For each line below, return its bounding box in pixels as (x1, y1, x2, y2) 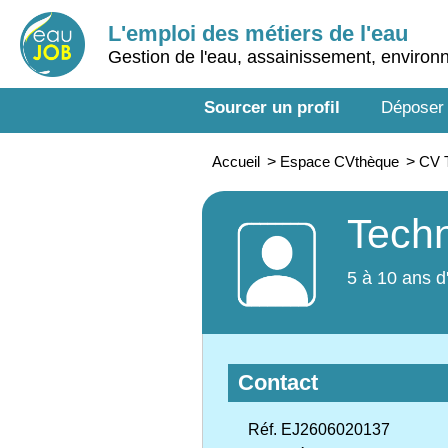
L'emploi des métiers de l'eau (108, 21, 408, 46)
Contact (238, 370, 318, 395)
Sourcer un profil (204, 98, 340, 117)
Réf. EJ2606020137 (248, 421, 390, 438)
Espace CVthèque (280, 153, 399, 170)
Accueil (212, 153, 260, 170)
